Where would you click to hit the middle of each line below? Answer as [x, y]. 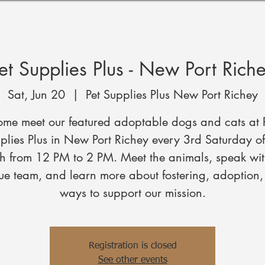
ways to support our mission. [132, 193]
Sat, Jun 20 [36, 95]
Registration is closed [132, 246]
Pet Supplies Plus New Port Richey [172, 95]
